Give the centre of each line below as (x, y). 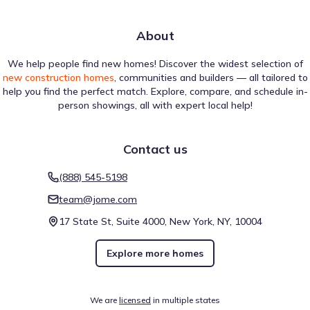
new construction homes (58, 77)
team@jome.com (98, 199)
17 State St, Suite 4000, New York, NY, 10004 (161, 221)
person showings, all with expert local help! (155, 105)
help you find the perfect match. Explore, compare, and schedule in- (155, 91)
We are (103, 300)
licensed (135, 300)
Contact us (155, 149)
